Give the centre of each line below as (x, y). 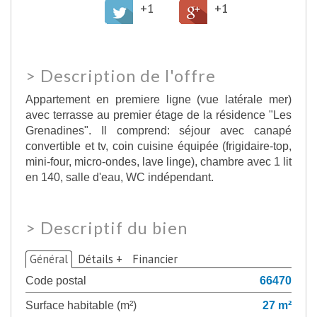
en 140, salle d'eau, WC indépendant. (120, 177)
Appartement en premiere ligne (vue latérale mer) (158, 99)
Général (49, 259)
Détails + (100, 259)
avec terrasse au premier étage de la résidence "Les (158, 114)
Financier (155, 259)
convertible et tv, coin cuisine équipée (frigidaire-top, (158, 145)
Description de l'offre (128, 75)
